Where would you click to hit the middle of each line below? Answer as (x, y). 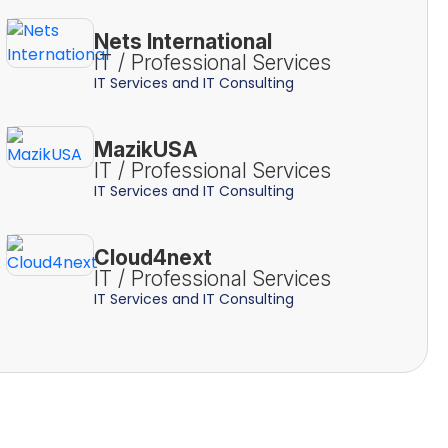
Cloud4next (152, 257)
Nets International (182, 41)
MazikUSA (145, 149)
